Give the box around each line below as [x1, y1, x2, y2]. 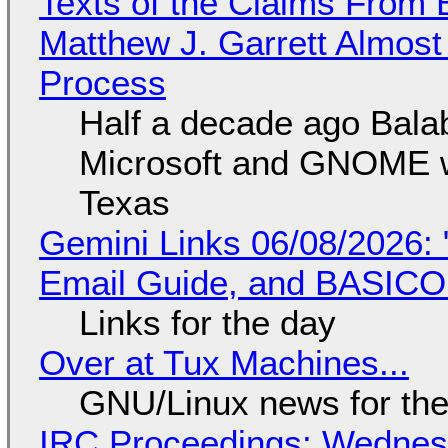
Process [38, 62, 166, 102]
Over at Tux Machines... [38, 342, 409, 382]
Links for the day [78, 302, 336, 342]
